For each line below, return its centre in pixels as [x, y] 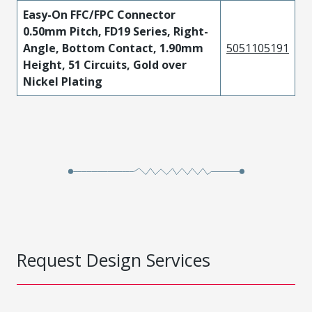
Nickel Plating [63, 81]
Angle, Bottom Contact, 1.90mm [113, 48]
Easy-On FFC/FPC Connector [99, 15]
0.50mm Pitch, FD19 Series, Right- [116, 31]
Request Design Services [114, 260]
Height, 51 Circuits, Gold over [105, 65]
